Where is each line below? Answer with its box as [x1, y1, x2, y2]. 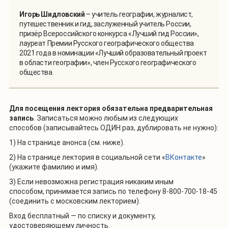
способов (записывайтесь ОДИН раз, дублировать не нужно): [9, 124, 218, 132]
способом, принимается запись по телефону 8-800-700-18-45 [9, 187, 217, 196]
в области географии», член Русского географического [19, 59, 196, 67]
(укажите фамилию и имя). [9, 163, 99, 172]
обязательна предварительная [102, 104, 213, 113]
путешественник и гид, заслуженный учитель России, [19, 20, 191, 28]
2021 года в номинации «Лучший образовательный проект [19, 49, 207, 58]
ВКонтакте [165, 153, 202, 162]
